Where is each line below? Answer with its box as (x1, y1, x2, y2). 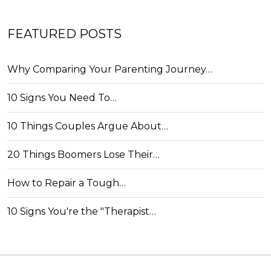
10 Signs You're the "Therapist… (7, 206, 156, 217)
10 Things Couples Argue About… (7, 120, 168, 132)
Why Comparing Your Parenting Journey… (7, 64, 212, 75)
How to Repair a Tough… (7, 177, 126, 189)
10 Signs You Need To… (7, 92, 117, 103)
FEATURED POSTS (7, 27, 122, 41)
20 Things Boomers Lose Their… (7, 149, 160, 160)
